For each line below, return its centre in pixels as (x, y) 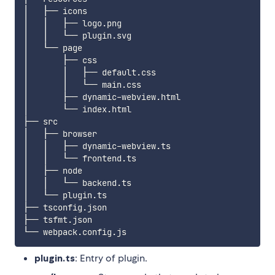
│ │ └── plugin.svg (77, 36)
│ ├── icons (55, 11)
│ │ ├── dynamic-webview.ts (97, 146)
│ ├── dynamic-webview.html (102, 97)
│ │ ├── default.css (89, 73)
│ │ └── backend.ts (77, 183)
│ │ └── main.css (82, 85)
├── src (40, 122)
